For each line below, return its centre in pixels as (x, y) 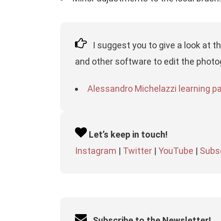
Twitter (137, 151)
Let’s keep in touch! (128, 134)
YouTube (176, 151)
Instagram (96, 151)
